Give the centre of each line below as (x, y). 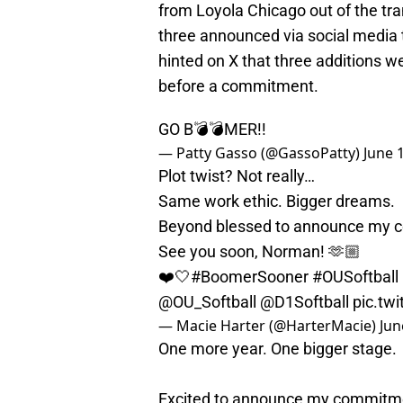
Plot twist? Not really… (237, 176)
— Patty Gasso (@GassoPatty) (261, 153)
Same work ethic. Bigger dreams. (277, 201)
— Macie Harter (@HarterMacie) (269, 326)
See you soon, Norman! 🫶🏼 (260, 252)
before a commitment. (238, 86)
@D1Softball (304, 302)
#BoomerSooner (250, 277)
